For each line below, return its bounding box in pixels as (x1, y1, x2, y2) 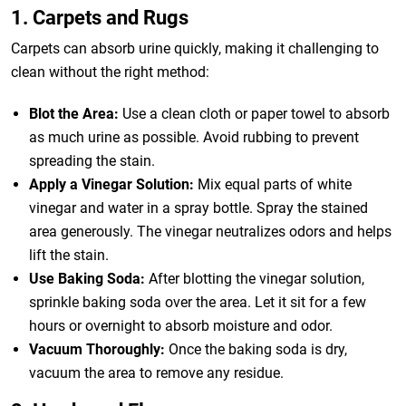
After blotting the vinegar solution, (145, 270, 364, 287)
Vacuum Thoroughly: (29, 341, 165, 358)
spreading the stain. (29, 152, 155, 169)
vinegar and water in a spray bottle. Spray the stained (29, 199, 368, 217)
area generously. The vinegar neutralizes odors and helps (29, 223, 391, 240)
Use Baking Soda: (29, 270, 145, 287)
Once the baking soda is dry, (165, 341, 347, 358)
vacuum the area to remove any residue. (29, 364, 284, 382)
